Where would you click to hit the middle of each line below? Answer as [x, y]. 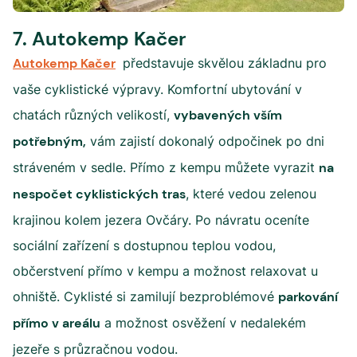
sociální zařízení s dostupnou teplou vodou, [144, 245]
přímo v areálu [57, 323]
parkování [308, 297]
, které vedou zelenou [251, 194]
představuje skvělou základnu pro [223, 63]
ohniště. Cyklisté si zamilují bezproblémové [145, 296]
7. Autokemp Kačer [100, 39]
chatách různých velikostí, [93, 115]
